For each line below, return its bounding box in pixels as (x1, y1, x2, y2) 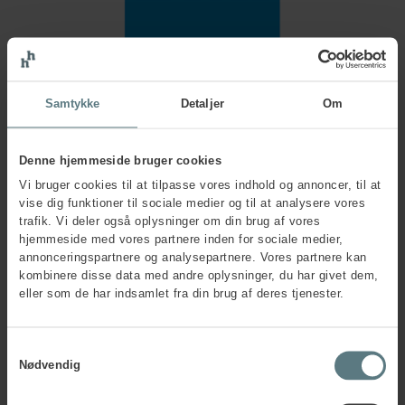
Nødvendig (19, 358, 80, 372)
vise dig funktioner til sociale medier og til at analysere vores (19, 196, 365, 211)
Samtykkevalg (6, 342, 83, 356)
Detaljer (181, 97, 224, 111)
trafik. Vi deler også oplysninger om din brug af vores (19, 214, 320, 229)
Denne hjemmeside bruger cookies (19, 154, 221, 168)
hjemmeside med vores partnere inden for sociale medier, (19, 232, 344, 247)
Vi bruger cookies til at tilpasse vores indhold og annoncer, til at (19, 178, 381, 193)
